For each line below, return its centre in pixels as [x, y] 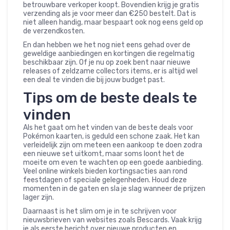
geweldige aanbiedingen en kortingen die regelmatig [109, 54]
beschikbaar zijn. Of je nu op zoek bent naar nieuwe [107, 63]
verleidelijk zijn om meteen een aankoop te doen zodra [113, 145]
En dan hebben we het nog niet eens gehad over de [107, 45]
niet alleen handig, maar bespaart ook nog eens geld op [113, 23]
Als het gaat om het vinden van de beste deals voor [108, 128]
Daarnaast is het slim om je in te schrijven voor [100, 212]
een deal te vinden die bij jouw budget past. [94, 80]
